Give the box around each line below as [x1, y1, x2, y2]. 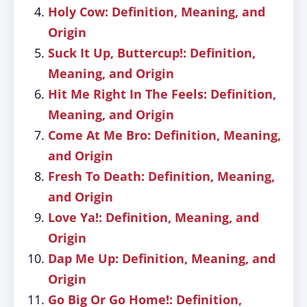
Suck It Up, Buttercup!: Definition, [48, 45, 256, 61]
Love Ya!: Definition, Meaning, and [48, 209, 259, 225]
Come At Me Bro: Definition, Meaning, [48, 127, 281, 143]
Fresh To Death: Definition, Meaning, [48, 168, 275, 184]
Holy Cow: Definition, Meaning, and [48, 3, 265, 20]
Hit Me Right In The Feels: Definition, [48, 86, 276, 102]
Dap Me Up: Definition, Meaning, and [48, 250, 275, 267]
